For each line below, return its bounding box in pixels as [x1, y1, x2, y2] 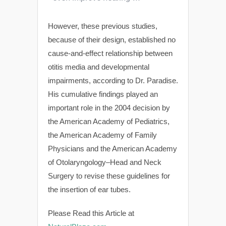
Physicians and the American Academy [48, 144, 177, 153]
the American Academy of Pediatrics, [48, 117, 169, 126]
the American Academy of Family [48, 131, 157, 139]
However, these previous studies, [48, 22, 157, 30]
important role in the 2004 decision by [48, 103, 170, 112]
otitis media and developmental [48, 63, 149, 71]
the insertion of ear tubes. [48, 185, 131, 194]
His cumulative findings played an [48, 90, 158, 98]
